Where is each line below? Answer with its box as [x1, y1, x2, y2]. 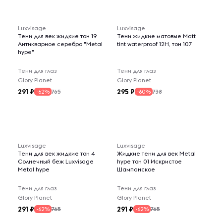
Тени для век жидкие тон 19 [18, 32, 97, 40]
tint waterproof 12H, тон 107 [117, 40, 192, 48]
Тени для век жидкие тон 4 [18, 150, 95, 157]
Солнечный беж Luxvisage [18, 158, 94, 165]
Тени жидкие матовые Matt [117, 32, 196, 40]
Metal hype [18, 166, 50, 173]
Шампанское [117, 166, 155, 173]
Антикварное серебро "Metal [18, 40, 103, 48]
